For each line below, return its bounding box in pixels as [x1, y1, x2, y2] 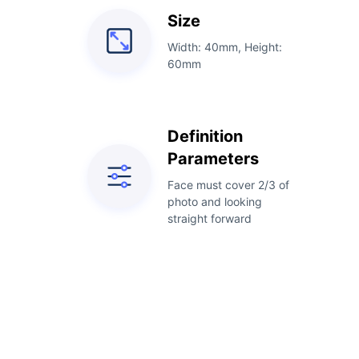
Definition [167, 127, 244, 146]
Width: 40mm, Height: [167, 40, 283, 54]
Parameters [167, 149, 260, 168]
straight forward [167, 212, 252, 225]
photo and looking [167, 195, 263, 208]
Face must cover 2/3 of [167, 178, 290, 192]
